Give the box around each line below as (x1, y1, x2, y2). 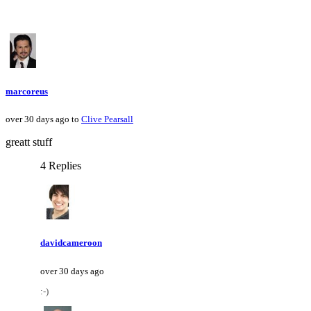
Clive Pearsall (81, 114, 133, 125)
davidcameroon (40, 237, 102, 249)
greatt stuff (6, 136, 52, 149)
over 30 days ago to (6, 114, 81, 125)
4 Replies (40, 160, 81, 172)
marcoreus (6, 86, 48, 97)
